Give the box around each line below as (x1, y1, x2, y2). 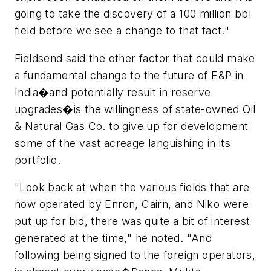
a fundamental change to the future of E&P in (15, 68, 244, 82)
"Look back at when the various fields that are (15, 181, 250, 194)
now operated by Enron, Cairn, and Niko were (15, 198, 249, 211)
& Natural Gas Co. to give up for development (15, 119, 249, 132)
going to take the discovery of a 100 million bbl (15, 7, 252, 20)
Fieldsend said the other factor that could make (15, 51, 255, 65)
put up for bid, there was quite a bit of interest (15, 215, 250, 228)
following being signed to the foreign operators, (15, 249, 256, 262)
